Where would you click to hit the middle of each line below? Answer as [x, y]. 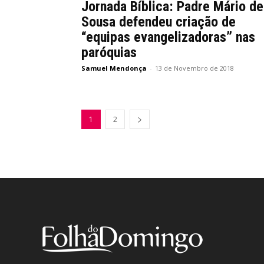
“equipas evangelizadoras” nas [168, 37]
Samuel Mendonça [114, 68]
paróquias [109, 52]
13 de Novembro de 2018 [194, 68]
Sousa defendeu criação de [159, 22]
